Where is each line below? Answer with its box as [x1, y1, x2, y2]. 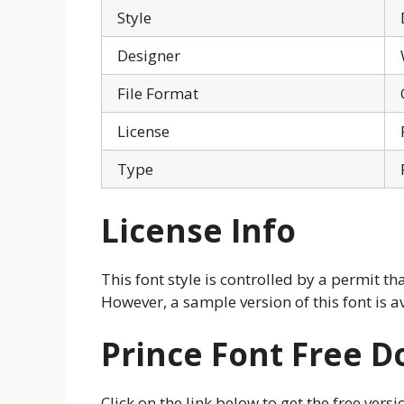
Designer [117, 45, 180, 67]
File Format [117, 83, 198, 105]
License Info [101, 208, 296, 252]
